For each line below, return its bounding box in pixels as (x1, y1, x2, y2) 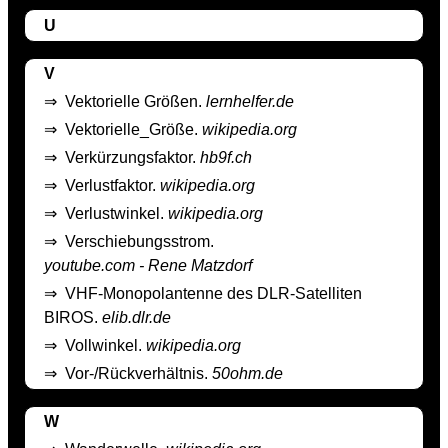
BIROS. (44, 308, 102, 326)
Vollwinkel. (65, 336, 146, 354)
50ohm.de (212, 364, 283, 382)
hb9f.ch (200, 148, 252, 166)
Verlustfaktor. (65, 176, 160, 194)
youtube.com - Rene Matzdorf (44, 256, 252, 274)
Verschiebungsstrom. (65, 232, 214, 250)
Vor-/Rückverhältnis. (65, 364, 212, 382)
